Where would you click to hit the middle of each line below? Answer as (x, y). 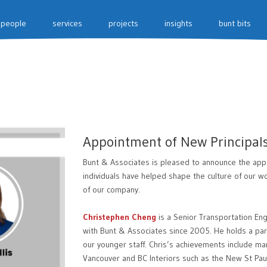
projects (123, 23)
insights (178, 23)
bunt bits (235, 23)
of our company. (111, 190)
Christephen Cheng (119, 217)
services (67, 23)
